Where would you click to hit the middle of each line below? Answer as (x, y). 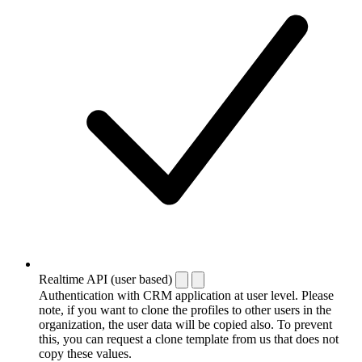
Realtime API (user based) (105, 279)
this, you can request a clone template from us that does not (189, 339)
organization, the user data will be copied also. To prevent (185, 324)
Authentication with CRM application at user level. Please (186, 295)
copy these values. (85, 353)
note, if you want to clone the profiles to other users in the (185, 309)
